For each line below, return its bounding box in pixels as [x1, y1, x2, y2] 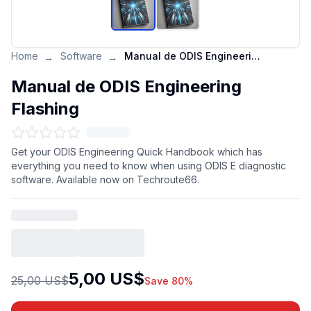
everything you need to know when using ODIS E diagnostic [11, 160, 286, 171]
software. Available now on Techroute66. [11, 174, 199, 185]
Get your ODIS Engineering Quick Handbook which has [11, 146, 262, 158]
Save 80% [144, 275, 193, 287]
